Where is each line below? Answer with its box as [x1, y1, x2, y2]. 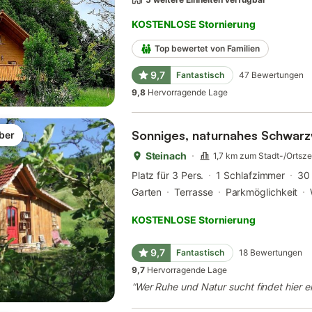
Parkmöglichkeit [225, 186, 298, 198]
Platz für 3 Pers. [131, 169, 204, 182]
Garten [131, 186, 162, 198]
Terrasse [174, 186, 213, 198]
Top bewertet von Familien [154, 43, 260, 54]
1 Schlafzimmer [216, 169, 286, 182]
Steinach [145, 150, 187, 162]
